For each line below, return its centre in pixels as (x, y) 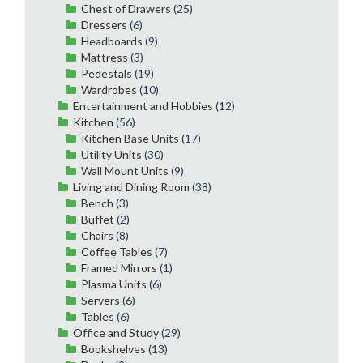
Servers (100, 300)
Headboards (112, 41)
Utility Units (111, 154)
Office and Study (116, 332)
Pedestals (107, 73)
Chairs (97, 235)
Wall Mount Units (125, 170)
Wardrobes (109, 89)
